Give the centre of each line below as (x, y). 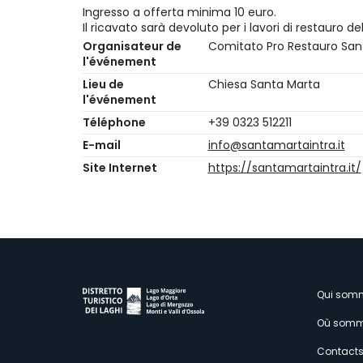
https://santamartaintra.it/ (284, 168)
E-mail (102, 145)
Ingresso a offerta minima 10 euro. (179, 12)
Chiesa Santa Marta (264, 84)
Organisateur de (132, 46)
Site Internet (120, 168)
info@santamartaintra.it (276, 145)
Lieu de (103, 84)
